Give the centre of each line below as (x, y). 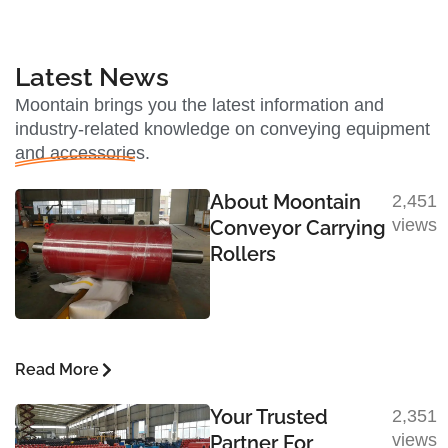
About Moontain (285, 201)
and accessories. (82, 152)
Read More (57, 369)
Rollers (242, 253)
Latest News (92, 76)
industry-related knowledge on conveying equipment (222, 128)
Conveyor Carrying (297, 227)
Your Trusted (268, 416)
